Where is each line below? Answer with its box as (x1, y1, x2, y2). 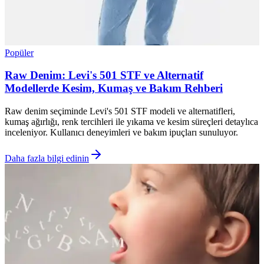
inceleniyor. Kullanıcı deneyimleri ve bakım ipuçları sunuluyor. (5, 127, 238, 138)
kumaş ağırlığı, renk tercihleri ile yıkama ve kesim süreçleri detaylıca (5, 117, 258, 127)
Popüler (5, 47, 34, 58)
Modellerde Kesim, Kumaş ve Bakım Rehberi (5, 82, 223, 95)
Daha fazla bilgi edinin (5, 153, 89, 164)
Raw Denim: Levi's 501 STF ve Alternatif (5, 69, 203, 82)
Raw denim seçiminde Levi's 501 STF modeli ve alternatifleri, (5, 106, 235, 117)
